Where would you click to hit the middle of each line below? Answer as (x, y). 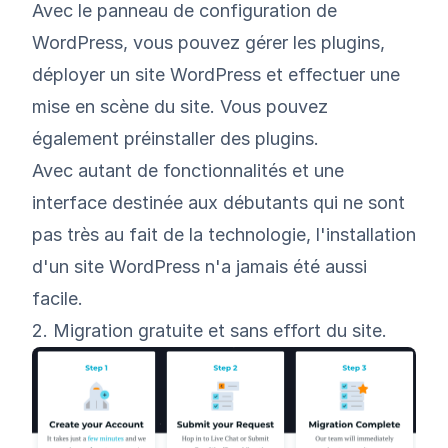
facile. (57, 298)
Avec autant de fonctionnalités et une (188, 170)
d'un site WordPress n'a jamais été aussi (199, 266)
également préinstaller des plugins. (175, 138)
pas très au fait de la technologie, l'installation (224, 234)
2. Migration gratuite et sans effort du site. (209, 330)
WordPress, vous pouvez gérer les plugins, (208, 42)
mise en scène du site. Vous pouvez (180, 106)
